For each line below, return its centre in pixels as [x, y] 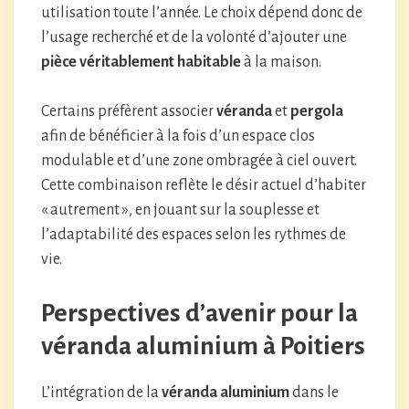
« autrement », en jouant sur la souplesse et [180, 210]
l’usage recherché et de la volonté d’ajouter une [194, 37]
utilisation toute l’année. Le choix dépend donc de [202, 13]
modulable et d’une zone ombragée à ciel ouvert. [199, 161]
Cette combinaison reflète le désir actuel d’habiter [204, 185]
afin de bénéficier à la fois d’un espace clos [178, 136]
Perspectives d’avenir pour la [199, 313]
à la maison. [281, 62]
